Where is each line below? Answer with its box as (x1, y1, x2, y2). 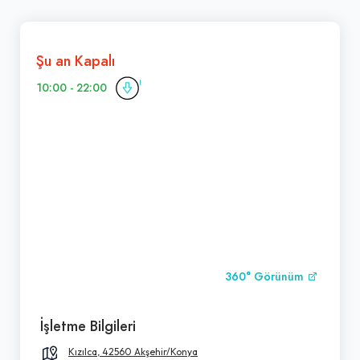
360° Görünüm (225, 268, 307, 284)
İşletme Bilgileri (40, 315, 136, 336)
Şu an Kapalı (36, 50, 115, 71)
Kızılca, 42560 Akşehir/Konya (68, 345, 198, 358)
